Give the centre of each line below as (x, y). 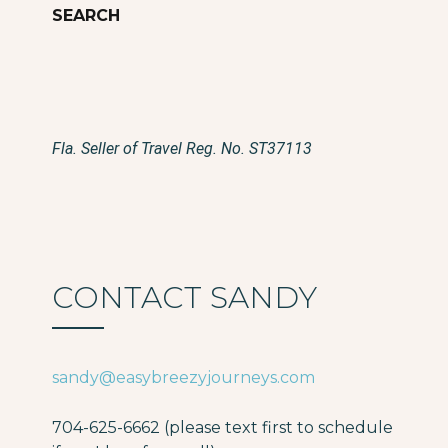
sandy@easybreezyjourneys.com (183, 377)
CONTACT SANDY (184, 298)
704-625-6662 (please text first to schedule (222, 428)
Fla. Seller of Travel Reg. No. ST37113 (182, 149)
